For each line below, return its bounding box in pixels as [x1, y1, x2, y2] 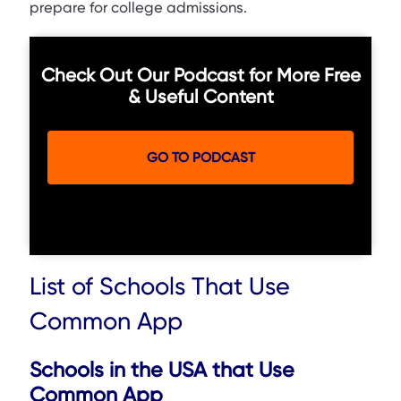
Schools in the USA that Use [30, 357, 294, 383]
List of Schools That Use [30, 271, 290, 301]
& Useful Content [127, 85, 274, 107]
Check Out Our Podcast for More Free [40, 64, 361, 86]
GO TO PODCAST [146, 149, 255, 166]
